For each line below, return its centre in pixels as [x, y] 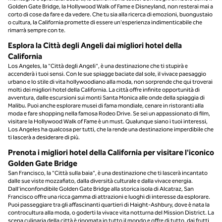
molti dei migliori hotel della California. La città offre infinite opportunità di [104, 89]
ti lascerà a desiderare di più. [44, 137]
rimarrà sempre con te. [37, 30]
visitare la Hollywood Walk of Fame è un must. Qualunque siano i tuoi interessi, [108, 121]
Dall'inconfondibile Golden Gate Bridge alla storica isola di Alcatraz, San [101, 189]
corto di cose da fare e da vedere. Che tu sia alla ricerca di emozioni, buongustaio [110, 14]
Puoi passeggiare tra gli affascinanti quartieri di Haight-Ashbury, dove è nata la [109, 204]
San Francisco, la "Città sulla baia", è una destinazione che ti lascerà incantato [108, 173]
